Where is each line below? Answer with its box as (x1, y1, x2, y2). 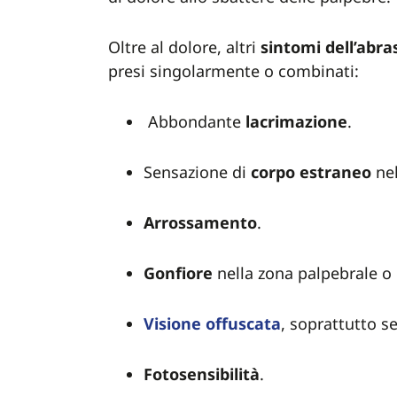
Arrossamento (144, 212, 257, 233)
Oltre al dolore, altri (108, 36, 261, 58)
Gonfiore (144, 262, 213, 284)
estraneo (300, 161, 371, 183)
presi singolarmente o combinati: (108, 60, 363, 82)
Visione (144, 313, 201, 334)
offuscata (206, 313, 281, 334)
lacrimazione (245, 111, 347, 132)
